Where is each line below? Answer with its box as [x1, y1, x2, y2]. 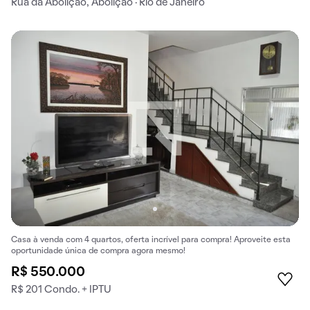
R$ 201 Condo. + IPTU [11, 285, 111, 295]
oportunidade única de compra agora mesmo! [11, 248, 185, 255]
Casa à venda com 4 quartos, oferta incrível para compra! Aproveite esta [11, 237, 291, 244]
